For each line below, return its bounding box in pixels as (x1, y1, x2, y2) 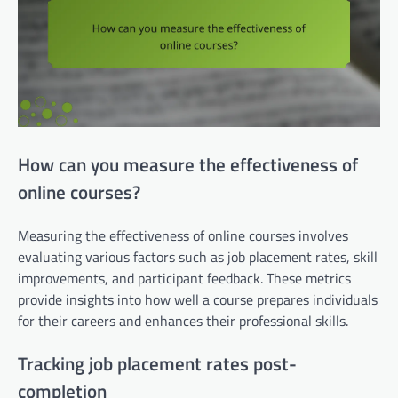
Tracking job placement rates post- (18, 348, 297, 378)
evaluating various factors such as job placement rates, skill (18, 246, 378, 268)
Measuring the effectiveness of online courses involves (18, 225, 348, 247)
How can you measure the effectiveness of (18, 150, 358, 179)
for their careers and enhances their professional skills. (18, 310, 348, 332)
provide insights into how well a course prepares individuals (18, 289, 378, 311)
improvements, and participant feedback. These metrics (18, 267, 351, 290)
